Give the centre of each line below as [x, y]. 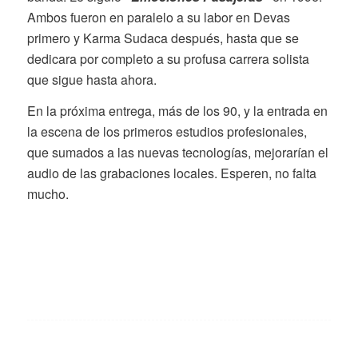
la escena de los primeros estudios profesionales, [167, 132]
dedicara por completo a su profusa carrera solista [168, 58]
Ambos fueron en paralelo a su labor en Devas [158, 17]
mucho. [48, 194]
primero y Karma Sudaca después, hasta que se [163, 38]
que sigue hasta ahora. [91, 79]
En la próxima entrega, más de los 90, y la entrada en [177, 111]
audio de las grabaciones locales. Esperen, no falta [171, 173]
